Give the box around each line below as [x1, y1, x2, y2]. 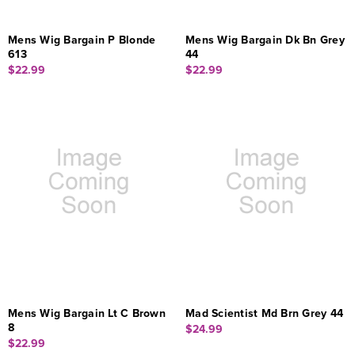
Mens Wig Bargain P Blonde [8, 32, 156, 47]
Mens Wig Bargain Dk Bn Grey [185, 32, 345, 47]
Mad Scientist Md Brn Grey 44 [185, 306, 343, 320]
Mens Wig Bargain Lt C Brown [8, 306, 166, 320]
